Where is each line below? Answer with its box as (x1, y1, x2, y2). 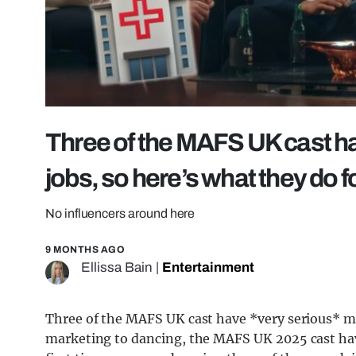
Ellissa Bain (81, 260, 153, 276)
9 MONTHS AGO (45, 244, 125, 256)
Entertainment (162, 260, 254, 276)
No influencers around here (45, 207, 195, 221)
